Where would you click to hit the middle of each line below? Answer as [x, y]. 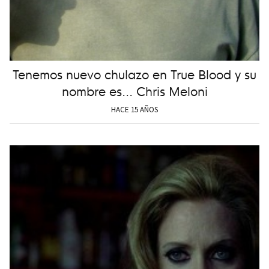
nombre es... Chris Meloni [134, 91]
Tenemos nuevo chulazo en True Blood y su [134, 74]
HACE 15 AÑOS [134, 110]
